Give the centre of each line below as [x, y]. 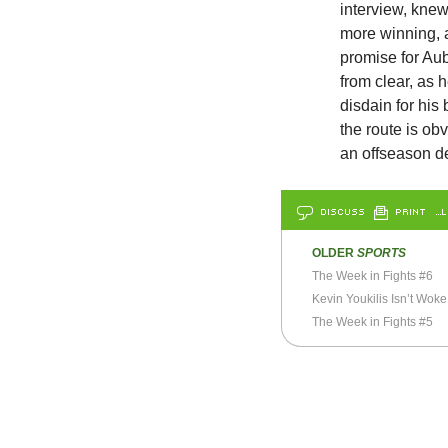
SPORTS [381, 253]
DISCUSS [341, 211]
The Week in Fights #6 [372, 276]
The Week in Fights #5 [372, 322]
